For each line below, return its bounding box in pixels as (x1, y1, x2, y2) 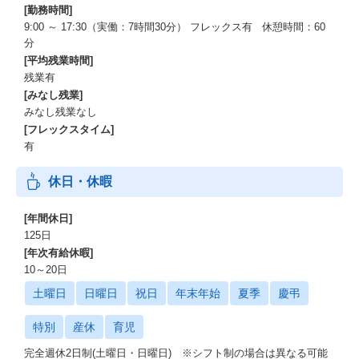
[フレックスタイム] (24, 123, 114, 135)
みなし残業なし (24, 106, 97, 118)
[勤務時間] (24, 4, 72, 16)
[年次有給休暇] (24, 247, 93, 259)
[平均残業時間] (24, 54, 93, 67)
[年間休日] (24, 212, 72, 224)
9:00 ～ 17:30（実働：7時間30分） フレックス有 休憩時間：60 (24, 21, 325, 33)
